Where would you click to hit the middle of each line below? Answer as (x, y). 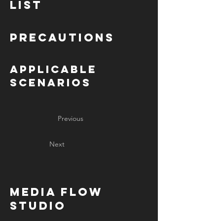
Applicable (54, 69)
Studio (38, 206)
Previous (71, 118)
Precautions (62, 37)
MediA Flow (56, 192)
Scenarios (51, 83)
